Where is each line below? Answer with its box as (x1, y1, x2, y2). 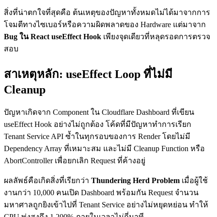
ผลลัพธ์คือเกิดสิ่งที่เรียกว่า (4, 176, 91, 185)
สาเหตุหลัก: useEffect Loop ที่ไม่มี (4, 68, 172, 81)
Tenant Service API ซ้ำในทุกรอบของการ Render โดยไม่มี (4, 132, 190, 141)
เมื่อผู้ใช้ (180, 176, 208, 185)
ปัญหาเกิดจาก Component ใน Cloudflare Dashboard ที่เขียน (4, 108, 194, 117)
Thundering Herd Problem (91, 176, 180, 185)
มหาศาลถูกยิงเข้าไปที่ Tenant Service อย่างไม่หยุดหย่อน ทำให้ (4, 201, 208, 209)
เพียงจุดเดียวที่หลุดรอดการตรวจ (101, 32, 210, 41)
